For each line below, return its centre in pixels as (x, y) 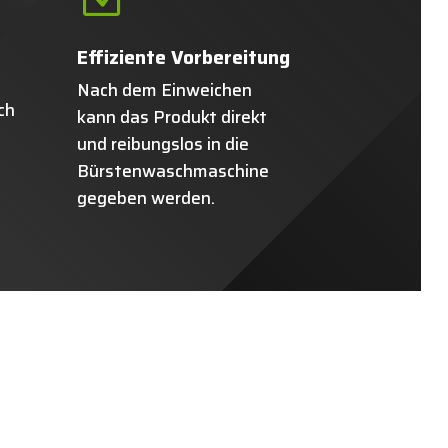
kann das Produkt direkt (171, 116)
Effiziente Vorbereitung (183, 56)
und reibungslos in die (162, 143)
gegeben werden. (145, 197)
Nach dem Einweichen (164, 89)
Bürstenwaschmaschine (172, 170)
